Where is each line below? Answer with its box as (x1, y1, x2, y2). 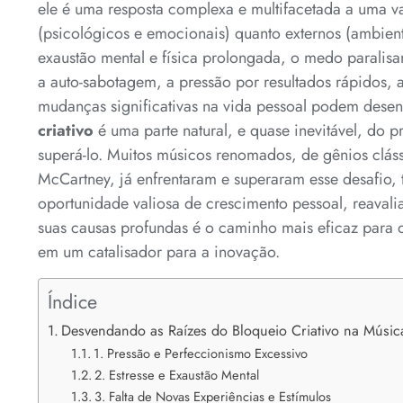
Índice (48, 287, 97, 316)
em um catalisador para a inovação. (38, 240, 280, 264)
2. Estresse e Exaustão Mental (94, 364, 259, 384)
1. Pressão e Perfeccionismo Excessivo (93, 343, 308, 363)
